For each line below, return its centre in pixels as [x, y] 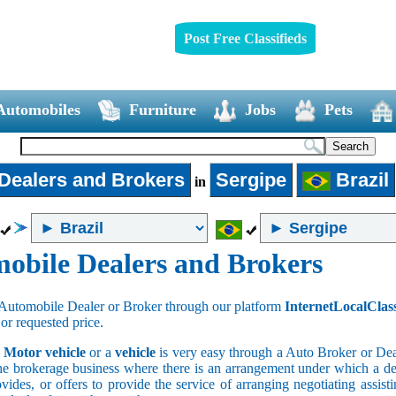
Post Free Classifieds [245, 38]
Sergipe [251, 179]
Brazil [359, 179]
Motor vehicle [44, 352]
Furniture [162, 109]
